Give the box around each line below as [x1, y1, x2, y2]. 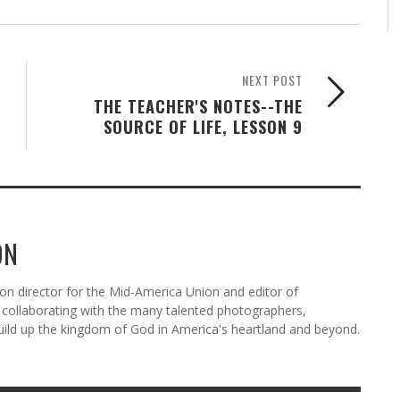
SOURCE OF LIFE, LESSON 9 [104, 113, 303, 138]
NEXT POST [242, 70, 303, 89]
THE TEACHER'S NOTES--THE [94, 93, 303, 118]
